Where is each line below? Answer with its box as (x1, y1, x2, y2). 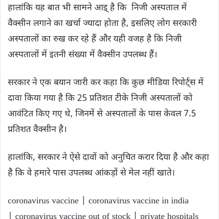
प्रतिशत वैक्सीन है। (8, 124, 69, 135)
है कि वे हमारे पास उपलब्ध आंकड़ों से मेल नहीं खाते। (8, 167, 175, 179)
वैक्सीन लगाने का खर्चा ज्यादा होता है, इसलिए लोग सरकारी (8, 18, 197, 29)
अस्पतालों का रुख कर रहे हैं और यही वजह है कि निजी (8, 33, 182, 45)
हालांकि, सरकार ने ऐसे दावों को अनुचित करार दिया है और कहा (8, 152, 209, 163)
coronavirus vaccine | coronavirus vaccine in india (8, 195, 189, 207)
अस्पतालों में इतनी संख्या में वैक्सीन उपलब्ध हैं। (8, 49, 160, 61)
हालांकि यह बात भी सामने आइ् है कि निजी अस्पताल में (8, 2, 187, 14)
